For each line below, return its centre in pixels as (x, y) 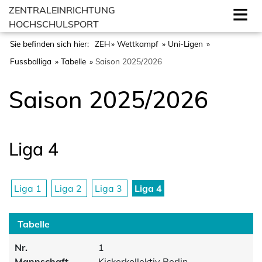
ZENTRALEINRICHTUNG (62, 10)
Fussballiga (32, 61)
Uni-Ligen (187, 44)
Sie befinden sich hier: (51, 44)
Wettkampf (139, 44)
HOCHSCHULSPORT (54, 24)
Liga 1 (29, 188)
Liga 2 (69, 188)
